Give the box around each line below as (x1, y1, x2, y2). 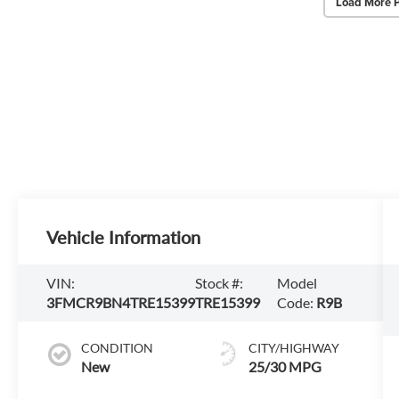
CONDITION (81, 339, 154, 355)
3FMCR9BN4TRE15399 (46, 294, 196, 312)
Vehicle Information (46, 226, 201, 248)
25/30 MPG (248, 357, 322, 375)
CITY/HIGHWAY (248, 339, 339, 355)
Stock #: (195, 274, 244, 292)
